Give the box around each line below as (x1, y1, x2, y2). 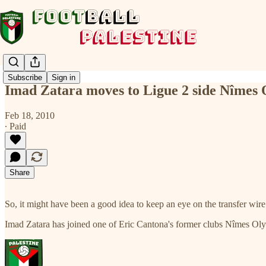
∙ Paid (5, 121, 26, 131)
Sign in (52, 73, 75, 83)
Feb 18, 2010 (5, 110, 55, 121)
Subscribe (8, 73, 42, 83)
